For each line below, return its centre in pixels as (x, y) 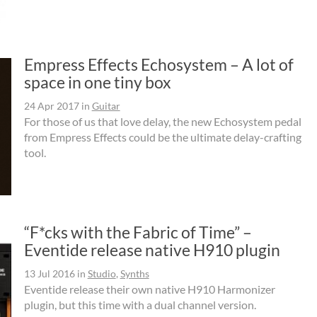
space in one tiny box (97, 82)
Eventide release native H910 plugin (152, 250)
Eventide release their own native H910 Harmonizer (149, 289)
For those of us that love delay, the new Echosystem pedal (162, 121)
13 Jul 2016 (49, 274)
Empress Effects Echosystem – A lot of (158, 64)
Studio (102, 274)
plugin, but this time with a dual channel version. (140, 305)
